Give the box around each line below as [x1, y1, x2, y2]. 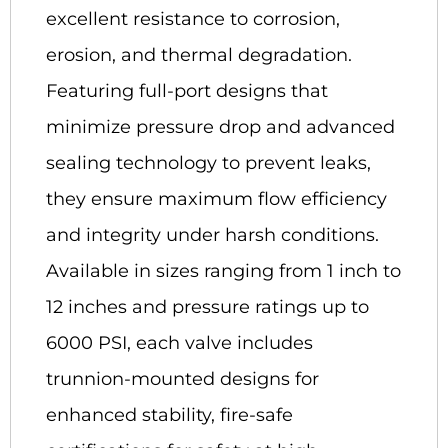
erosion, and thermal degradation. [46, 44, 352, 67]
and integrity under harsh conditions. [46, 224, 379, 247]
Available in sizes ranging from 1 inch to [46, 260, 401, 283]
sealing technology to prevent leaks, [46, 152, 371, 175]
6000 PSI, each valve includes [46, 332, 313, 355]
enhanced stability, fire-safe [46, 404, 293, 427]
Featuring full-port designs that [46, 80, 328, 103]
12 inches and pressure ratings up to [46, 296, 369, 319]
